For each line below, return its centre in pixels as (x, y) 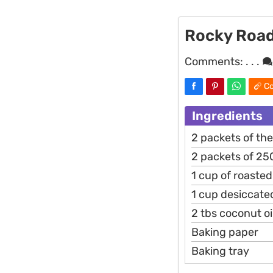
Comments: (215, 61)
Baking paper (225, 232)
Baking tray (220, 251)
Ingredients (227, 115)
